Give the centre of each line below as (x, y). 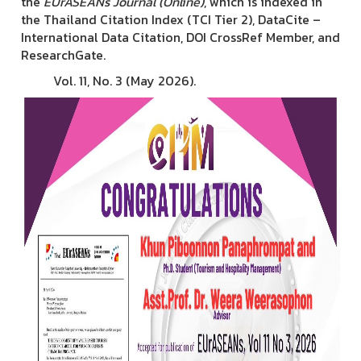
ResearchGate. (63, 55)
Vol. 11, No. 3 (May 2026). (108, 81)
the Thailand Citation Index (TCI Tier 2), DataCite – (171, 19)
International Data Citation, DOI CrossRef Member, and (180, 37)
